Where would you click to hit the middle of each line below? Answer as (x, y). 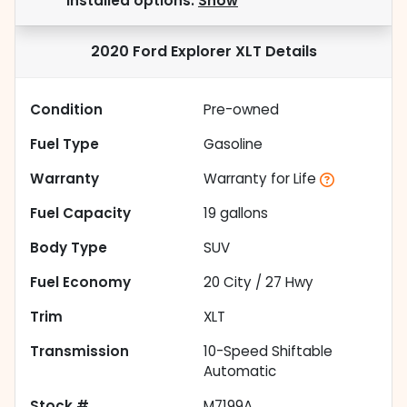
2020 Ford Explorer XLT (176, 52)
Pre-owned (241, 110)
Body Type (69, 248)
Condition (66, 110)
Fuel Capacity (80, 213)
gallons (242, 213)
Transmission (79, 352)
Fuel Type (65, 144)
